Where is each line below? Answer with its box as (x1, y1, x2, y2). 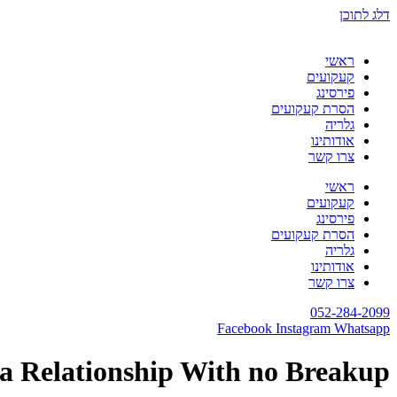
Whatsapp (334, 321, 390, 336)
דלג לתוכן (339, 7, 390, 22)
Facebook (217, 321, 272, 336)
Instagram (276, 321, 331, 336)
